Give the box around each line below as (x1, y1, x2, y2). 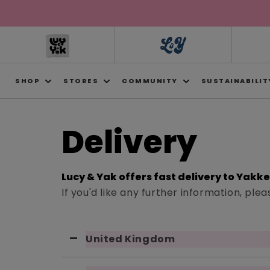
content (16, 12, 57, 25)
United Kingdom (86, 232, 175, 246)
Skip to (16, 1, 50, 14)
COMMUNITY (122, 76, 178, 86)
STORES (63, 76, 98, 86)
